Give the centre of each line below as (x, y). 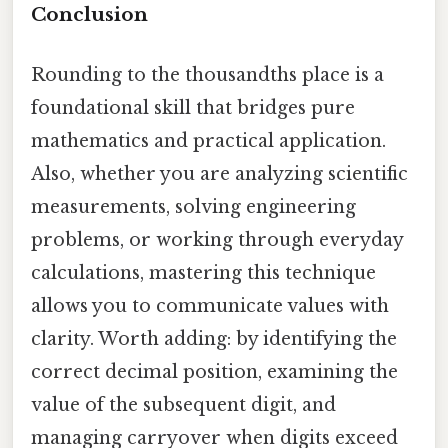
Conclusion (89, 15)
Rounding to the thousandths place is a (207, 74)
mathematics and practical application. (208, 140)
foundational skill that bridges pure (193, 107)
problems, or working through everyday (217, 239)
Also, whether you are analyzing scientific (219, 173)
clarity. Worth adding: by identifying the (214, 338)
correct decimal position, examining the (214, 371)
